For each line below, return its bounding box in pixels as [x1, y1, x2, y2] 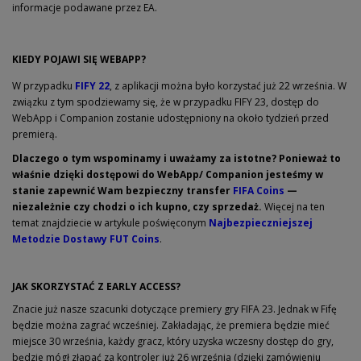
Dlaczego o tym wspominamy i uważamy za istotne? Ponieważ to [12, 151, 341, 165]
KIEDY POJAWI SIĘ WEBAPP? [12, 52, 146, 66]
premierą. [12, 127, 57, 141]
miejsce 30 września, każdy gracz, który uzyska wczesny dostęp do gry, [12, 334, 334, 348]
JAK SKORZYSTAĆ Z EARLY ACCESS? [12, 280, 180, 293]
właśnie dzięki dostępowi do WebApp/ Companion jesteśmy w [12, 168, 323, 181]
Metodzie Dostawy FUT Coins [12, 232, 160, 246]
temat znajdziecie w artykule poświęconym [12, 216, 209, 230]
